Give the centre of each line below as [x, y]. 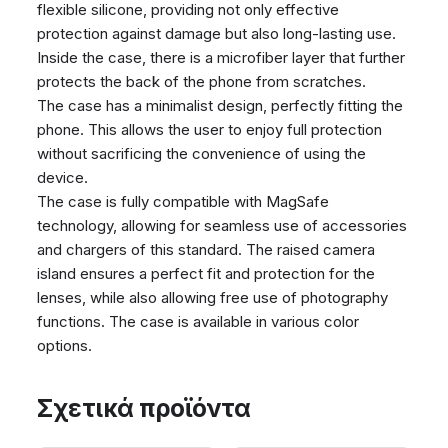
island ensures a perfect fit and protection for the [206, 273]
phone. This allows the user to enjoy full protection [210, 129]
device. [63, 177]
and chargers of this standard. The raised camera [206, 249]
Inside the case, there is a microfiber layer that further [221, 57]
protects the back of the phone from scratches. [202, 81]
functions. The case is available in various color [198, 321]
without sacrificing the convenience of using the [202, 153]
